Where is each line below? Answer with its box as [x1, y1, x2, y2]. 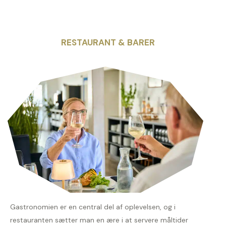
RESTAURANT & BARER [61, 37, 155, 48]
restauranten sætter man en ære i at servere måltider [10, 215, 188, 225]
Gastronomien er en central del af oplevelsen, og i [10, 202, 176, 212]
